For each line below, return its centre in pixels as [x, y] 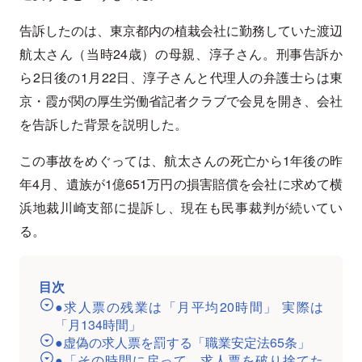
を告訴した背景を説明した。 [103, 124]
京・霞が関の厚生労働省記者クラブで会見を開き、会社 [181, 101]
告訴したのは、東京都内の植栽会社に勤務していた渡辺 [181, 31]
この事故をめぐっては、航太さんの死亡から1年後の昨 [181, 161]
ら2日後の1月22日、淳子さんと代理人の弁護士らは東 [181, 78]
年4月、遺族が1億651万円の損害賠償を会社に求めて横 [181, 184]
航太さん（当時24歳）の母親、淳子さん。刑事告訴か [181, 54]
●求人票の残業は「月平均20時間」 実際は [189, 307]
